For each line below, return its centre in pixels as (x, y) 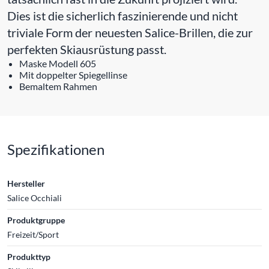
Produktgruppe (36, 220)
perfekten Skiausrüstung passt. (87, 49)
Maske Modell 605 (58, 63)
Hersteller (26, 183)
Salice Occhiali (35, 198)
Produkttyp (29, 257)
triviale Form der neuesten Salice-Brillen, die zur (130, 32)
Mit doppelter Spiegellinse (73, 75)
